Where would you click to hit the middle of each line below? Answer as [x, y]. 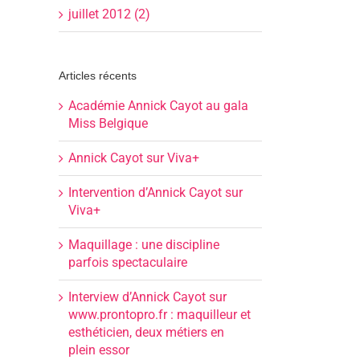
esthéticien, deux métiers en [146, 333]
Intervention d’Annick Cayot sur [155, 193]
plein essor [99, 350]
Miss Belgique [108, 124]
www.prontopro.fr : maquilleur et [160, 315]
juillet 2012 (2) [109, 14]
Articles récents [98, 75]
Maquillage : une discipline [144, 245]
